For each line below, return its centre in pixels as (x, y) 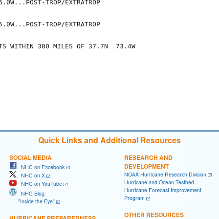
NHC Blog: (31, 193)
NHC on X (31, 175)
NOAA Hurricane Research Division (165, 174)
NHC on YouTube (39, 184)
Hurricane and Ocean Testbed (159, 182)
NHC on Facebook (41, 167)
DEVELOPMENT (146, 166)
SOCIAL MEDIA (31, 157)
